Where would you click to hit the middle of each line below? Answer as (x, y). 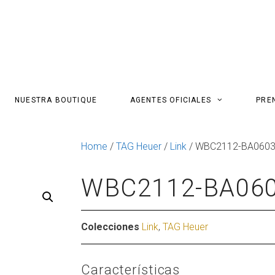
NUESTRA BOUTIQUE (56, 100)
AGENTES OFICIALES (171, 100)
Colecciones (110, 227)
